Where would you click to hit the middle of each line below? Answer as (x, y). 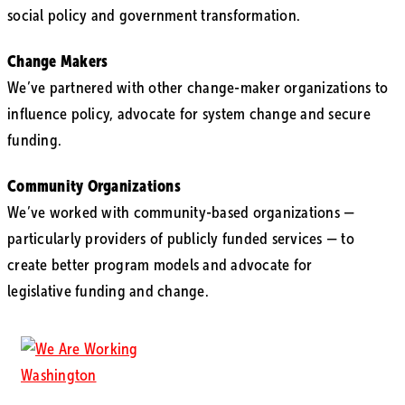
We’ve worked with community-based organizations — (181, 212)
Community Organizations (94, 185)
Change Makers (58, 61)
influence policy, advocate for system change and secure (189, 113)
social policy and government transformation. (154, 16)
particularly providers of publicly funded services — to (181, 238)
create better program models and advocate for (160, 264)
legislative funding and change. (108, 291)
